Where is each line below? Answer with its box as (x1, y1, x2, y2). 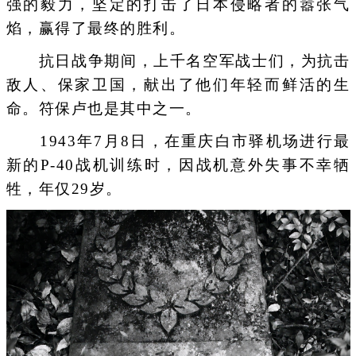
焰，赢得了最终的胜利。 (6, 19, 185, 37)
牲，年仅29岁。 (6, 180, 122, 198)
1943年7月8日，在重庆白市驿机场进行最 (6, 133, 350, 150)
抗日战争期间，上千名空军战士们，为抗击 (6, 52, 350, 69)
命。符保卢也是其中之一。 (6, 99, 202, 117)
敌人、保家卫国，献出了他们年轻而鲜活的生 (6, 75, 350, 93)
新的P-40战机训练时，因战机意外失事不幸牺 (6, 157, 350, 174)
